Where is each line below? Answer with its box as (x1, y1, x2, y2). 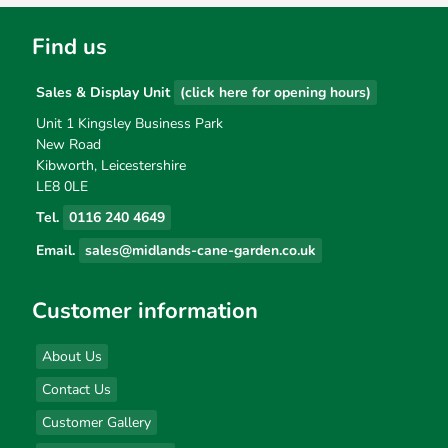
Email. (36, 241, 79, 260)
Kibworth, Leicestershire (36, 156, 186, 175)
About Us (42, 347, 102, 366)
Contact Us (42, 380, 111, 399)
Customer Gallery (42, 413, 151, 432)
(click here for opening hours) (180, 83, 371, 102)
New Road (36, 135, 101, 154)
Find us (32, 32, 107, 62)
